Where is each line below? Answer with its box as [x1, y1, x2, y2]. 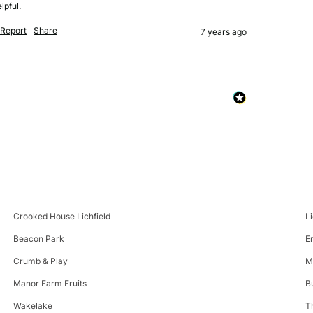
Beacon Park [13, 233, 64, 244]
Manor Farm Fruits [13, 277, 87, 289]
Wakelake [13, 300, 52, 311]
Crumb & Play [13, 255, 68, 266]
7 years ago [201, 26, 247, 37]
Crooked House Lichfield [13, 210, 110, 221]
